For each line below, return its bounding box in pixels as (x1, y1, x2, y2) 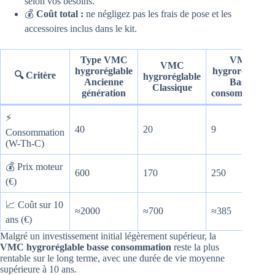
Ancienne (84, 77, 123, 88)
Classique (152, 82, 192, 93)
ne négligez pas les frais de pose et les (83, 9, 231, 20)
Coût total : (36, 9, 83, 20)
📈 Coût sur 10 (6, 199, 63, 211)
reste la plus (171, 242, 219, 253)
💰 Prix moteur (6, 161, 63, 172)
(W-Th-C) (6, 138, 44, 149)
